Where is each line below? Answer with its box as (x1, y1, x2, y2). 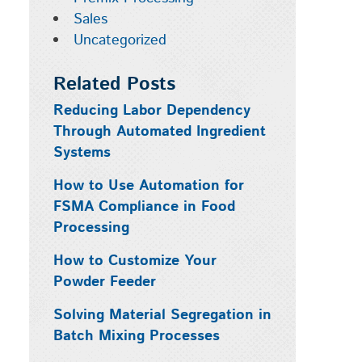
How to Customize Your (53, 250, 217, 271)
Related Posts (53, 71, 175, 98)
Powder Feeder (53, 271, 156, 293)
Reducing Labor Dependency (53, 100, 250, 121)
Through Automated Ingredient (53, 121, 266, 142)
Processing (53, 217, 129, 238)
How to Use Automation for (53, 175, 244, 196)
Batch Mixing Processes (53, 326, 220, 347)
